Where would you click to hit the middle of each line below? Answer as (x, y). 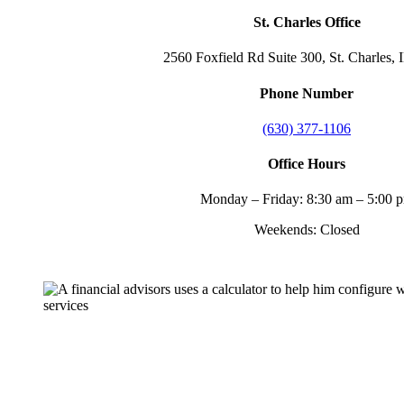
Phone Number (307, 93)
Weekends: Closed (307, 230)
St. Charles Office (307, 22)
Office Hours (307, 164)
